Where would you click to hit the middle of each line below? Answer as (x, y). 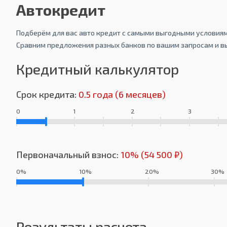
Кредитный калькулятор (98, 69)
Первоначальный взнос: (68, 155)
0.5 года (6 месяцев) (122, 94)
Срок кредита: (47, 94)
